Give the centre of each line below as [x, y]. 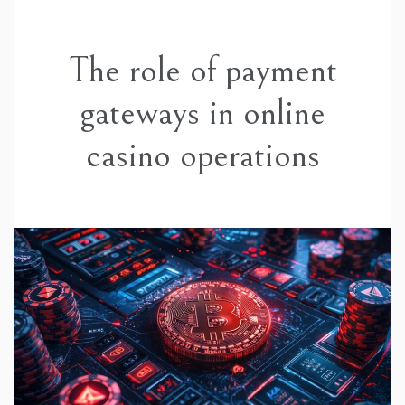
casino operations [202, 156]
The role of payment [202, 71]
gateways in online [202, 113]
